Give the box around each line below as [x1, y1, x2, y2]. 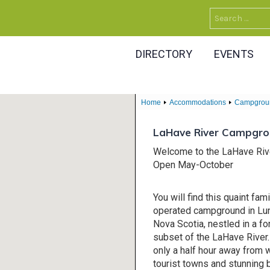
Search [209, 9, 246, 24]
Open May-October [153, 159, 233, 171]
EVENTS [214, 48, 254, 60]
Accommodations [169, 98, 226, 107]
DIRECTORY [136, 48, 192, 60]
